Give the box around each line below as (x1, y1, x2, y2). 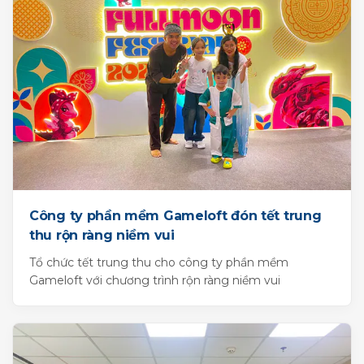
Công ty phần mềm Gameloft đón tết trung (29, 208, 322, 224)
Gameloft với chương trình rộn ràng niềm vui (29, 273, 280, 288)
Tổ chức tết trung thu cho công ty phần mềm (29, 255, 288, 271)
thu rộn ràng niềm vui (29, 227, 175, 244)
